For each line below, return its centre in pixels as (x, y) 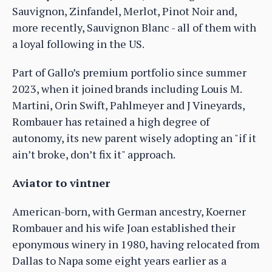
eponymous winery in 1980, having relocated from (136, 244)
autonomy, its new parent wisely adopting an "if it (134, 138)
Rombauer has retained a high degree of (111, 121)
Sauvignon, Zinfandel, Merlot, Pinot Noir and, (124, 11)
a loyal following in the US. (78, 43)
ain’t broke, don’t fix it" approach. (94, 154)
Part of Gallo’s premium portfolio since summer (129, 72)
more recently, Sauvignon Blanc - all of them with (134, 27)
